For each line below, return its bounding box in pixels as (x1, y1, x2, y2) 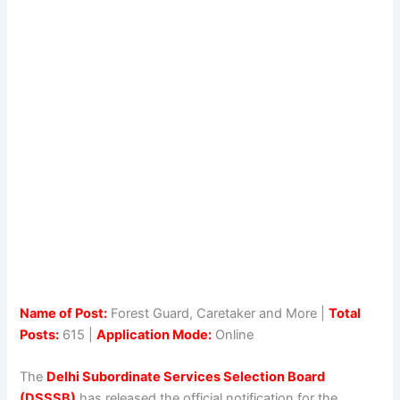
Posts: (20, 326, 60, 343)
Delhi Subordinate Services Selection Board (46, 369, 326, 386)
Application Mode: (96, 326, 212, 343)
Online (212, 326, 254, 343)
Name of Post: (20, 304, 108, 321)
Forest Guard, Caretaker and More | (107, 304, 329, 321)
